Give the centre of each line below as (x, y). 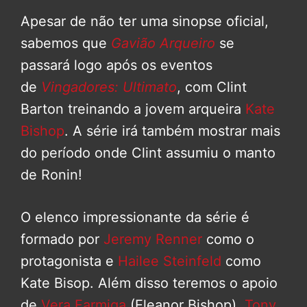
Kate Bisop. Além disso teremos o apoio (149, 283)
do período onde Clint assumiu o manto (148, 153)
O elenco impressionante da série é (135, 218)
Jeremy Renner (151, 240)
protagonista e (67, 261)
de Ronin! (51, 175)
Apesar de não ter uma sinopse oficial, (145, 22)
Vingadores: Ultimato (109, 87)
